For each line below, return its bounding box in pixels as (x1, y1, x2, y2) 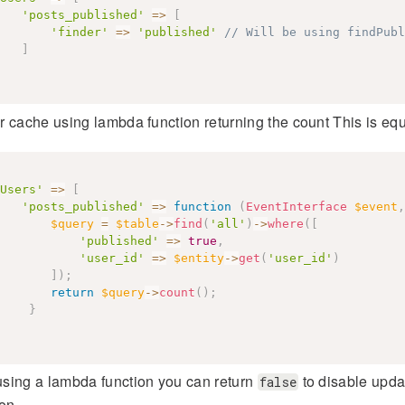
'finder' (50, 25, 108, 39)
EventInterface (245, 199, 347, 213)
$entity (173, 250, 224, 265)
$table (115, 216, 159, 231)
